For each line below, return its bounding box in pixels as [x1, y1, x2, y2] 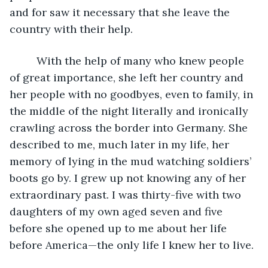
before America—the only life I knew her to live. [10, 237, 254, 252]
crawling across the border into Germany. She [10, 120, 251, 135]
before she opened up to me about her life [10, 221, 230, 235]
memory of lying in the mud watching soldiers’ [10, 154, 254, 168]
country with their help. [10, 22, 133, 36]
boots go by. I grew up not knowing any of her [10, 170, 249, 185]
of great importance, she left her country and [10, 70, 246, 84]
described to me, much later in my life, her [10, 137, 232, 151]
